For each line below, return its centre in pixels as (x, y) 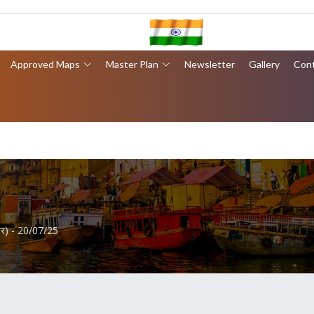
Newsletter (210, 64)
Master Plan (132, 64)
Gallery (264, 64)
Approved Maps (45, 64)
